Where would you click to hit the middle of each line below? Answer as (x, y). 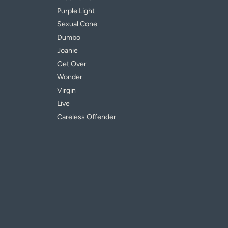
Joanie (67, 51)
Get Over (72, 64)
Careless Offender (87, 117)
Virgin (66, 90)
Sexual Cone (77, 24)
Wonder (70, 77)
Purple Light (76, 11)
